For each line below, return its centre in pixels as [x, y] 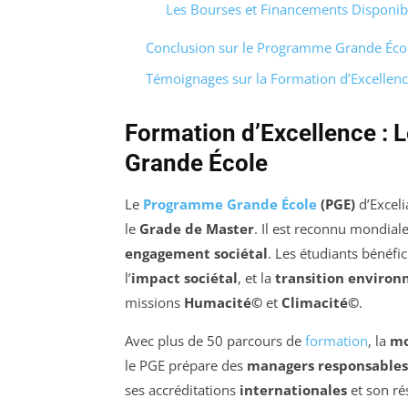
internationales [293, 390]
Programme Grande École [230, 204]
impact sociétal [184, 278]
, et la [256, 278]
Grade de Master [197, 229]
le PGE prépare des [186, 366]
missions [154, 303]
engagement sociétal [196, 254]
